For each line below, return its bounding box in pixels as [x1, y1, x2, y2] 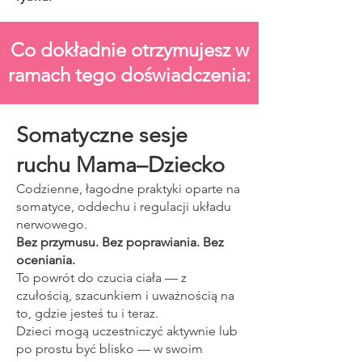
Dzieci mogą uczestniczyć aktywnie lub [16, 323, 238, 339]
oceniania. [16, 252, 75, 267]
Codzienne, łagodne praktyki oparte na [16, 181, 240, 196]
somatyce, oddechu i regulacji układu [16, 199, 231, 214]
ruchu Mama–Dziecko [16, 152, 225, 178]
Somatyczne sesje [16, 122, 187, 148]
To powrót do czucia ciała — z [16, 270, 187, 285]
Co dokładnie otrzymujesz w [10, 38, 249, 61]
